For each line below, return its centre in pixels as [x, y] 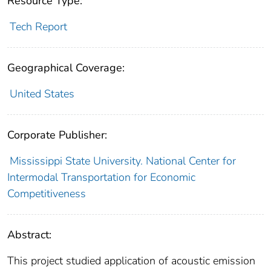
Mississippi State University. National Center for [122, 161]
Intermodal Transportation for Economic [101, 178]
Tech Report [38, 27]
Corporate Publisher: [57, 135]
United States [42, 94]
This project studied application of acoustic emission [131, 261]
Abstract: [29, 235]
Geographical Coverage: [66, 68]
